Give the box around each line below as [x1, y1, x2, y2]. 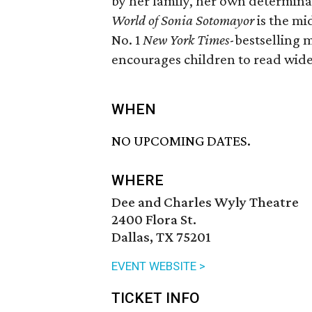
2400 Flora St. [111, 211, 196, 228]
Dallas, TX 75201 [111, 228, 211, 246]
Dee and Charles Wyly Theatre [111, 194, 299, 211]
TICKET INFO [111, 290, 200, 307]
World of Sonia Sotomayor [111, 12, 254, 29]
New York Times [143, 31, 229, 48]
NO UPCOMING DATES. [111, 132, 251, 150]
